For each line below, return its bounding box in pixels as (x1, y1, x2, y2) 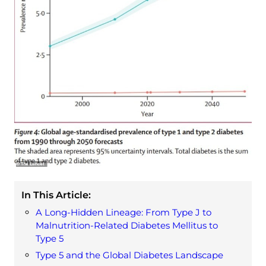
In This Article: (21, 189, 91, 201)
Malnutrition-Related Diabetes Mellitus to (36, 220, 218, 232)
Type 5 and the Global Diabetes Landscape (36, 249, 223, 261)
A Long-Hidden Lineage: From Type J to (36, 207, 211, 218)
